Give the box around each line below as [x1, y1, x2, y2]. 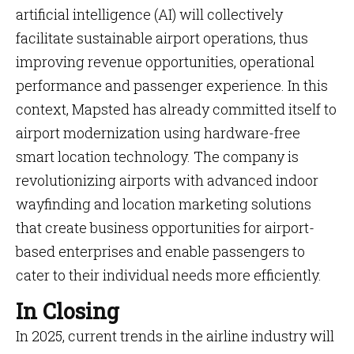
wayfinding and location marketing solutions [16, 194, 311, 213]
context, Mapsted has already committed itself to [16, 100, 337, 119]
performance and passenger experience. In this [16, 76, 328, 95]
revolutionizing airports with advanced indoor [16, 171, 318, 190]
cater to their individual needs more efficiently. [16, 265, 322, 284]
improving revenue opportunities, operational [16, 52, 314, 71]
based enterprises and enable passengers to [16, 242, 305, 261]
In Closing [16, 297, 119, 325]
